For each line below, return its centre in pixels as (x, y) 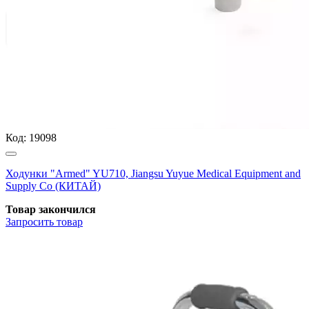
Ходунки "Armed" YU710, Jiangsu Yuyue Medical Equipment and (153, 173)
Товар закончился (51, 209)
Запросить (30, 221)
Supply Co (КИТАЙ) (53, 186)
